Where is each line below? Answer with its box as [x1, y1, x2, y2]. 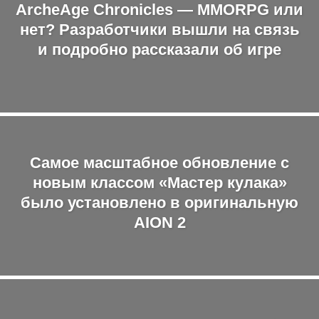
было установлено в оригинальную [21, 193, 298, 211]
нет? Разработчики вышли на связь [19, 20, 300, 38]
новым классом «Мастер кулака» [32, 173, 287, 192]
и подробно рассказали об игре [38, 40, 281, 58]
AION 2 [133, 213, 186, 231]
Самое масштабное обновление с [30, 153, 289, 172]
